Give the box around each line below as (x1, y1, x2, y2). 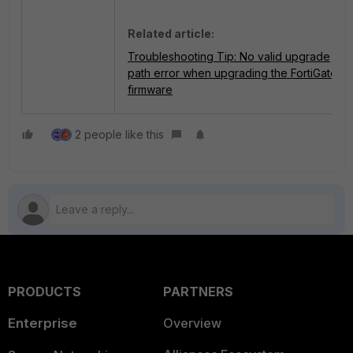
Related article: (128, 26, 214, 40)
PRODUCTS (8, 284, 81, 299)
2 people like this (75, 128, 164, 141)
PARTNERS (162, 284, 233, 299)
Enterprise (8, 315, 77, 331)
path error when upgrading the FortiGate (128, 65, 337, 80)
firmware (128, 82, 173, 96)
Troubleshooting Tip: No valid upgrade (128, 49, 330, 63)
